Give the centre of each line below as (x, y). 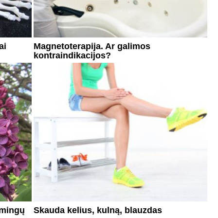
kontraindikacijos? (72, 55)
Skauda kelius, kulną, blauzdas (98, 210)
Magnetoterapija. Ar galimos (92, 46)
